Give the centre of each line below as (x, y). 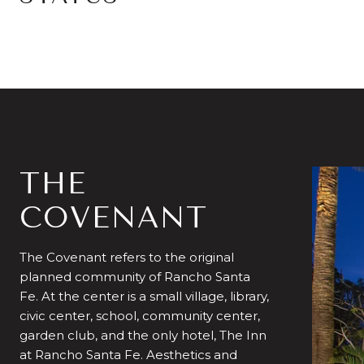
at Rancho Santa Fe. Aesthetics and (128, 355)
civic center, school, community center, (140, 316)
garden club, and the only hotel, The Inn (143, 335)
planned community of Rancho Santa (135, 277)
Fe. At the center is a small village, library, (144, 296)
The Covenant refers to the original (127, 257)
